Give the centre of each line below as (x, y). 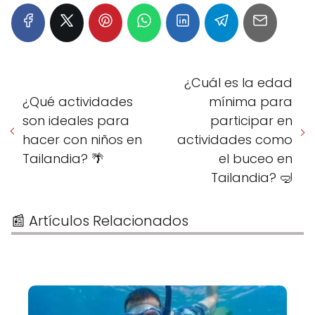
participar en (251, 120)
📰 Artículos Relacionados (100, 220)
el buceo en (256, 158)
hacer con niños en (82, 139)
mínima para (251, 101)
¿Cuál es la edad (238, 82)
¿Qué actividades (78, 101)
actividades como (235, 139)
